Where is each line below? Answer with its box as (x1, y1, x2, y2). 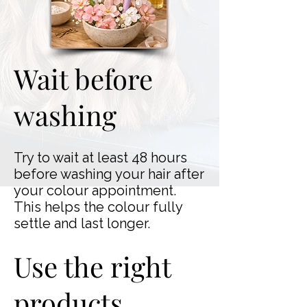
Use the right (14, 248, 171, 284)
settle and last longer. (14, 215, 150, 232)
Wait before (14, 60, 153, 97)
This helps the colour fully (14, 199, 182, 215)
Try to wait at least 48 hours (14, 149, 187, 166)
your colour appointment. (14, 182, 176, 199)
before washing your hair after (14, 166, 204, 182)
